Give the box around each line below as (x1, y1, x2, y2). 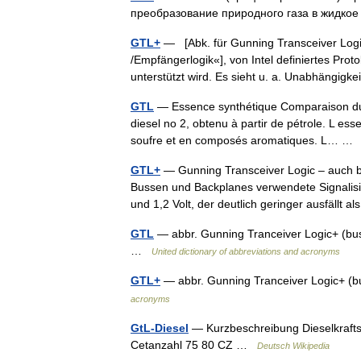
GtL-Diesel (131, 322, 189, 334)
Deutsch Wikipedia (257, 341, 330, 351)
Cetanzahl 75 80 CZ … (131, 338, 257, 351)
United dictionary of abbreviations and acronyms (151, 247, 340, 256)
